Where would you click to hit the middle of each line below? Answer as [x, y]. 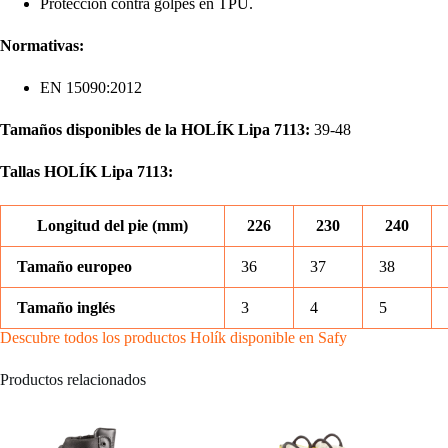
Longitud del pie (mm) [112, 226]
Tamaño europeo [74, 267]
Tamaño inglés [66, 308]
